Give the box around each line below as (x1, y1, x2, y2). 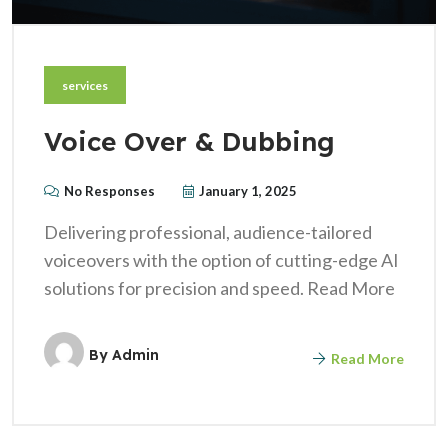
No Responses (64, 183, 155, 200)
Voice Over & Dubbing (44, 125, 335, 159)
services (62, 78, 108, 94)
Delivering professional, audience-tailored (44, 221, 372, 244)
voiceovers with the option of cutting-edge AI (44, 249, 399, 272)
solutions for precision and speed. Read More (44, 277, 395, 300)
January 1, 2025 (199, 183, 297, 200)
